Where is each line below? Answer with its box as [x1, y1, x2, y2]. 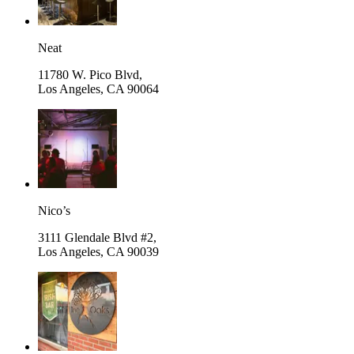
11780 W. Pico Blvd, [38, 67, 142, 81]
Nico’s [38, 203, 70, 217]
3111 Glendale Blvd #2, [38, 230, 156, 244]
